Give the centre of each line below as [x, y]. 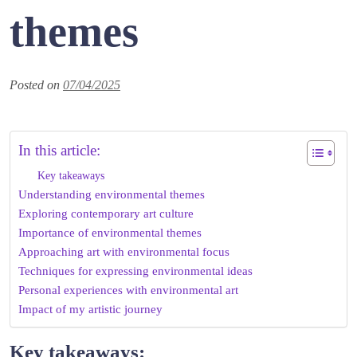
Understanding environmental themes [112, 194]
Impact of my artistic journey [90, 308]
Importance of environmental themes [110, 232]
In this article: [59, 150]
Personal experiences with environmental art [128, 289]
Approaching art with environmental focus [124, 251]
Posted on [36, 84]
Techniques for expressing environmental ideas [135, 270]
